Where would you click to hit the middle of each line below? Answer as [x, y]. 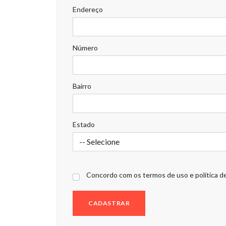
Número [85, 48]
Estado [84, 124]
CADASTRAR [109, 203]
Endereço [88, 9]
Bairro [82, 86]
